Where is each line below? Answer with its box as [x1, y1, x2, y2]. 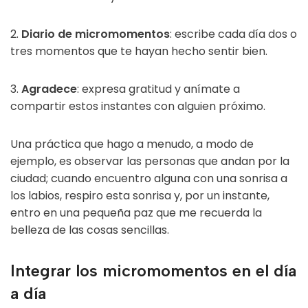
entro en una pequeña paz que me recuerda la [10, 205, 262, 221]
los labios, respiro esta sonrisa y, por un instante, [10, 188, 269, 204]
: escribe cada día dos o [170, 26, 297, 43]
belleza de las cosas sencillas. [10, 222, 169, 239]
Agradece [19, 81, 77, 98]
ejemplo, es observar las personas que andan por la [10, 153, 289, 170]
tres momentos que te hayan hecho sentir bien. [10, 43, 267, 60]
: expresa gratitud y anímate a [77, 81, 240, 98]
